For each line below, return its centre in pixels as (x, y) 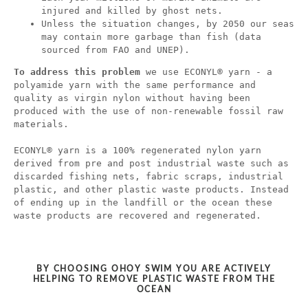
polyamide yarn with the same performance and (135, 85)
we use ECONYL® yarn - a (206, 72)
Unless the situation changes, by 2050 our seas (168, 24)
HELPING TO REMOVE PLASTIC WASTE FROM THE (154, 279)
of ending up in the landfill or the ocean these (143, 203)
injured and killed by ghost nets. (132, 11)
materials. (41, 124)
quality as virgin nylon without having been (132, 98)
